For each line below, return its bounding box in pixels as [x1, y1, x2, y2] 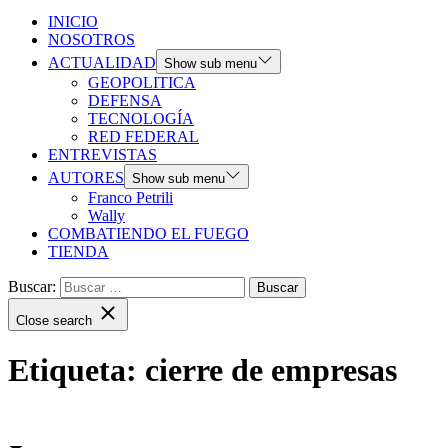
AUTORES [48, 169, 124, 186]
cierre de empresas [145, 352, 397, 389]
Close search [16, 313, 96, 328]
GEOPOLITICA [88, 74, 196, 91]
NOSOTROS [48, 31, 135, 48]
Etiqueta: [8, 352, 145, 389]
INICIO [48, 13, 98, 30]
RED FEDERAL [88, 128, 199, 145]
